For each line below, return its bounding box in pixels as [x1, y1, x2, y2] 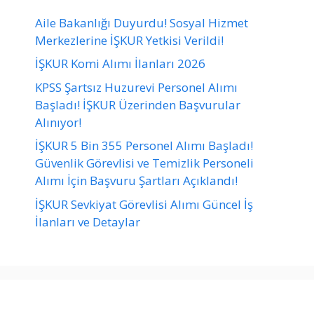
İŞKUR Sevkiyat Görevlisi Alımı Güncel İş [35, 196, 253, 212]
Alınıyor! [35, 114, 84, 130]
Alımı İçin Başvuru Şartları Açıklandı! [35, 172, 238, 189]
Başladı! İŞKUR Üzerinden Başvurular [35, 96, 240, 113]
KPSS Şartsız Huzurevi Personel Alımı [35, 78, 238, 95]
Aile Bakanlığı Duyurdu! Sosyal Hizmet [35, 14, 248, 31]
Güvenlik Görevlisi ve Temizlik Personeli [35, 155, 254, 171]
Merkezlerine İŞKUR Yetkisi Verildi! [35, 32, 224, 48]
